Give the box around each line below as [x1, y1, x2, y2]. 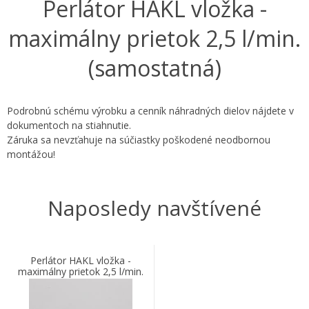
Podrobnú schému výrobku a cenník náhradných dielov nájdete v [7, 104, 294, 117]
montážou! [7, 148, 55, 161]
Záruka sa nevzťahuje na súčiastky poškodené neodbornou [7, 133, 270, 146]
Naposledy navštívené [48, 194, 261, 222]
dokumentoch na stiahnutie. [7, 119, 131, 132]
